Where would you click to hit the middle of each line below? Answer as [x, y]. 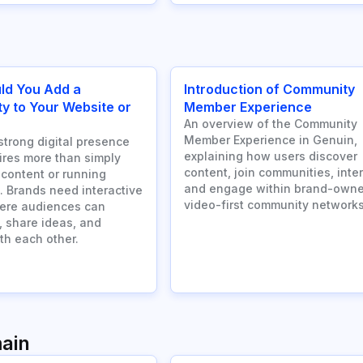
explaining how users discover [271, 156]
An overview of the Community [271, 124]
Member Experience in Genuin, [271, 140]
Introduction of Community [269, 90]
